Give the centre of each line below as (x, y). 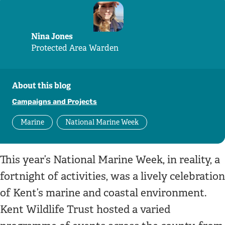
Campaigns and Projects (54, 101)
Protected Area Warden (75, 48)
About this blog (41, 85)
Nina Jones (52, 36)
